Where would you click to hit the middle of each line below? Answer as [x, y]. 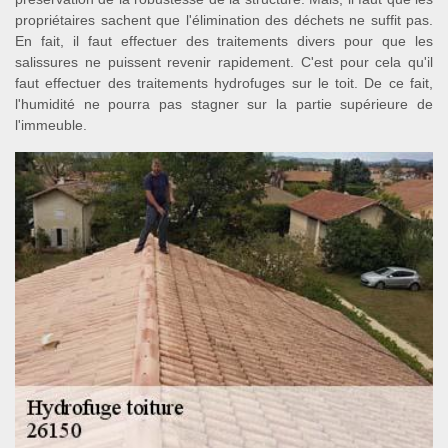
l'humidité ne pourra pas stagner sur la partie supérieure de [224, 104]
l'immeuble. [51, 125]
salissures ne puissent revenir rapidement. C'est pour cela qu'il [224, 62]
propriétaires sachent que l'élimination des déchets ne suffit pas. [224, 20]
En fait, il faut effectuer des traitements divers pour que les [224, 41]
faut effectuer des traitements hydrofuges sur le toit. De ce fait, [224, 83]
